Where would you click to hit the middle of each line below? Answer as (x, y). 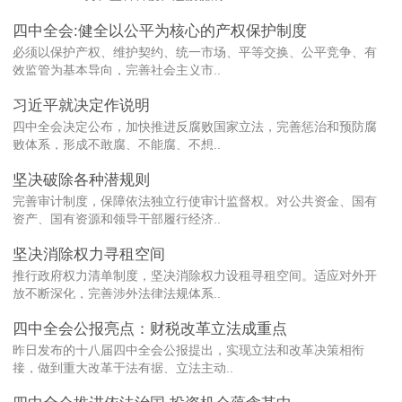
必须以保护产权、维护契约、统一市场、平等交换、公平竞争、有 (195, 52)
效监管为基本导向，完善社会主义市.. (117, 70)
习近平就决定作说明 (82, 105)
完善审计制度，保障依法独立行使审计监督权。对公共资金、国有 (195, 201)
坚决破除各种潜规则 (82, 179)
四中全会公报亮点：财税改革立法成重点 (150, 328)
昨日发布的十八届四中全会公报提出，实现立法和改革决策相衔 (189, 350)
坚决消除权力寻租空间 (89, 254)
